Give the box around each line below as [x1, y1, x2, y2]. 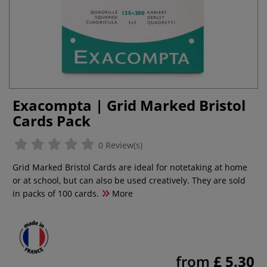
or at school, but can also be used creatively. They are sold [13, 175, 246, 186]
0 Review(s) [96, 139, 142, 151]
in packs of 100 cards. [13, 188, 99, 199]
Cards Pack [13, 111, 91, 131]
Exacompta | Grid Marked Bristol [13, 95, 246, 115]
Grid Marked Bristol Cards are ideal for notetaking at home [13, 162, 247, 173]
